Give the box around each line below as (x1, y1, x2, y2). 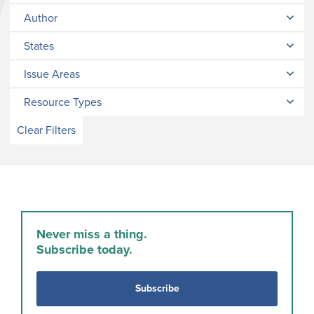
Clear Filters (17, 123, 76, 137)
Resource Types (24, 95, 102, 109)
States (24, 39, 54, 53)
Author (24, 11, 57, 25)
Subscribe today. (36, 242, 132, 257)
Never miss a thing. (36, 226, 147, 242)
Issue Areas (24, 67, 80, 81)
